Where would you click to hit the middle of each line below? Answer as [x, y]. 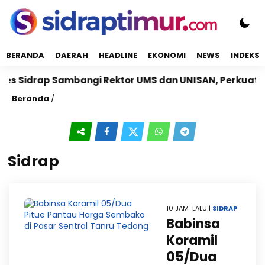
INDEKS [245, 55]
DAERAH [72, 55]
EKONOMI [167, 55]
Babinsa [193, 224]
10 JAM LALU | [189, 208]
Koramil [192, 240]
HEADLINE [118, 55]
